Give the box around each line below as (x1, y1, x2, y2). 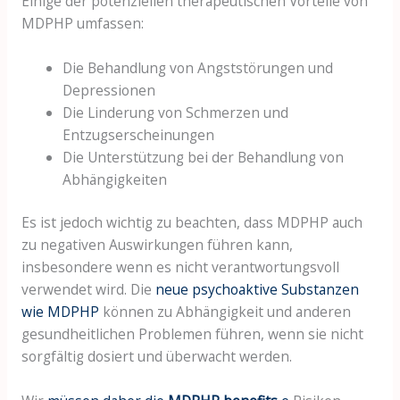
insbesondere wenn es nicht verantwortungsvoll (21, 257, 339, 277)
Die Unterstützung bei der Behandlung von (62, 146, 345, 167)
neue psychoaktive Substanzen (154, 279, 359, 299)
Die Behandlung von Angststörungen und (62, 57, 334, 78)
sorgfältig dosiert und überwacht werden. (21, 346, 292, 366)
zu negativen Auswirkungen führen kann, (21, 235, 293, 254)
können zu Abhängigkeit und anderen (98, 302, 351, 321)
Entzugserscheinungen (62, 124, 215, 145)
